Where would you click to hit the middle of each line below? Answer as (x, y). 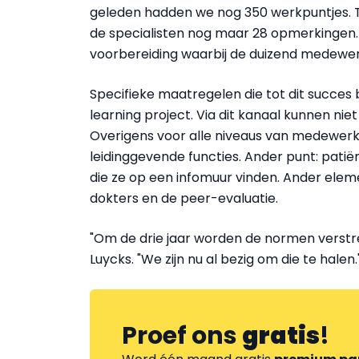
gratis (281, 336)
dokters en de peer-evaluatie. (184, 198)
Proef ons (182, 336)
